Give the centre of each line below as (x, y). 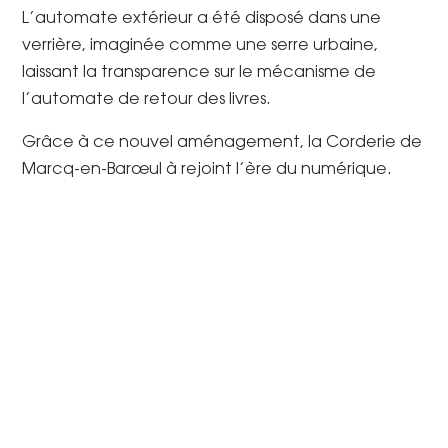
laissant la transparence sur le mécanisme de (199, 72)
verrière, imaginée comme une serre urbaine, (200, 45)
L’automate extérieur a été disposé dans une (202, 18)
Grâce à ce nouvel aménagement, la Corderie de (222, 142)
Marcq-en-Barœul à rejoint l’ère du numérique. (207, 169)
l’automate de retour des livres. (147, 99)
